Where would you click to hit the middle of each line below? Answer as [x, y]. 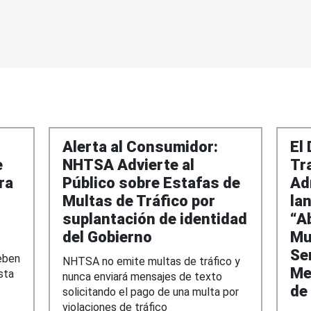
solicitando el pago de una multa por [151, 292]
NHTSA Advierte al [128, 165]
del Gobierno [107, 237]
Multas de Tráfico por [139, 201]
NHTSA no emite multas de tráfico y [151, 261]
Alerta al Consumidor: [140, 146]
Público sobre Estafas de [151, 183]
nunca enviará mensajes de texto [142, 276]
